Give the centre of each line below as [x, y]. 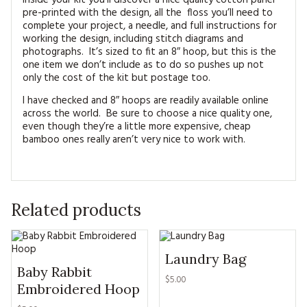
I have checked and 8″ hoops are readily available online [146, 101]
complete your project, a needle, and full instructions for [150, 26]
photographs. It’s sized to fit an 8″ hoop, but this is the [149, 52]
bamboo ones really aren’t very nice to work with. [134, 140]
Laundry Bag [206, 259]
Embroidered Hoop [78, 289]
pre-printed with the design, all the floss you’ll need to [148, 13]
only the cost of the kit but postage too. [116, 78]
